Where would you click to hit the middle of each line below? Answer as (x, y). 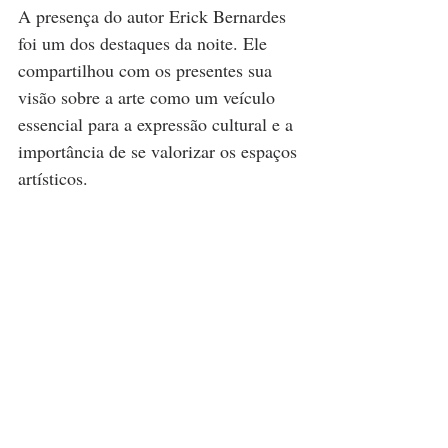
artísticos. (55, 178)
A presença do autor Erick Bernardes (154, 16)
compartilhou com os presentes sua (147, 70)
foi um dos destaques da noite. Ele (145, 43)
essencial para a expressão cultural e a (158, 124)
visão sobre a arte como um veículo (149, 97)
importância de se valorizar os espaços (160, 151)
